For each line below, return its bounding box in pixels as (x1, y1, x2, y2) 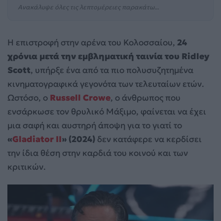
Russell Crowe (50, 92, 110, 103)
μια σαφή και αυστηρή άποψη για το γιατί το (7, 120, 182, 131)
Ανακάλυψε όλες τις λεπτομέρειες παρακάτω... (17, 2, 159, 11)
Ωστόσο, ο (7, 92, 50, 103)
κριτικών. (7, 161, 46, 172)
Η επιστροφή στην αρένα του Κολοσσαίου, (7, 37, 175, 48)
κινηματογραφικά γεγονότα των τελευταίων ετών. (7, 78, 204, 89)
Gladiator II (12, 134, 62, 145)
